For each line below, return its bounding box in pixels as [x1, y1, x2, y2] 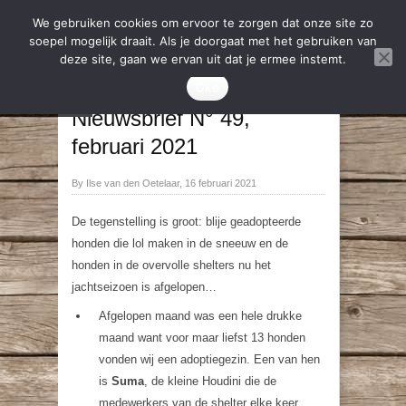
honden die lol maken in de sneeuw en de [72, 237, 288, 250]
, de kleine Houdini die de [144, 374, 276, 388]
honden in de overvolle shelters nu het [72, 258, 271, 272]
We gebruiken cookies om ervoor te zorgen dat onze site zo [33, 15, 373, 30]
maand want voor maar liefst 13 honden [99, 331, 305, 344]
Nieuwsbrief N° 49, [72, 106, 250, 130]
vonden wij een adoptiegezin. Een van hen [99, 353, 320, 366]
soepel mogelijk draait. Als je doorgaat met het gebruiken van [29, 34, 377, 48]
